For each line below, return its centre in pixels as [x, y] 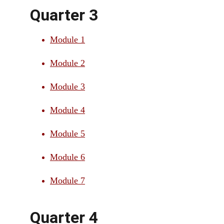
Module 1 [67, 39]
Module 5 [67, 133]
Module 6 [67, 157]
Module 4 [67, 110]
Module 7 [67, 180]
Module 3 [67, 86]
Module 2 [67, 63]
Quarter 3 [64, 15]
